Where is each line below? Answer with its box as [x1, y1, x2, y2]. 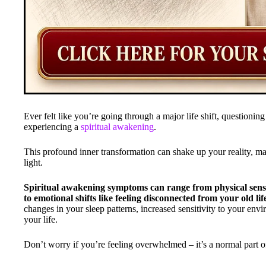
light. [24, 157, 43, 167]
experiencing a [24, 121, 81, 132]
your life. [24, 214, 58, 224]
